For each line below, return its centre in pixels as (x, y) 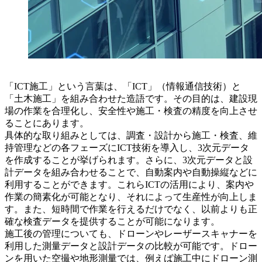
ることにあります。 (47, 123)
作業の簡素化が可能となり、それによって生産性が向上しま (131, 196)
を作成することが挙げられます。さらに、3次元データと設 (129, 160)
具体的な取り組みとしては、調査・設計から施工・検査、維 (131, 135)
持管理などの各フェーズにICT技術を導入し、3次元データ (127, 147)
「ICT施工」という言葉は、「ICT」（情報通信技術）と (123, 86)
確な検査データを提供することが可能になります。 (112, 221)
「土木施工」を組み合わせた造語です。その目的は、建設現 (131, 98)
